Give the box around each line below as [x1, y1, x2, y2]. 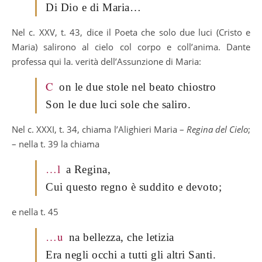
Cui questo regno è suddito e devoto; [46, 180, 222, 193]
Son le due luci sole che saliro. [46, 98, 191, 111]
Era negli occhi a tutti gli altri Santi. [46, 248, 216, 261]
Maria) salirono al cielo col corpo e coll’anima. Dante [12, 40, 250, 53]
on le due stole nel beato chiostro [59, 80, 216, 93]
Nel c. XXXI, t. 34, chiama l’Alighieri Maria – [12, 123, 187, 135]
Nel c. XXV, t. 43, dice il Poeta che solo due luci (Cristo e [12, 26, 250, 38]
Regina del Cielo [186, 123, 249, 135]
